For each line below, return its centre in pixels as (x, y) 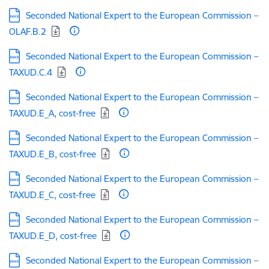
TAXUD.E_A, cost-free (52, 113)
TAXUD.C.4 (31, 72)
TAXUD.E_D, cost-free (53, 236)
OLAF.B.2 (28, 32)
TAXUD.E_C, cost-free (52, 195)
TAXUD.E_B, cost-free (53, 154)
